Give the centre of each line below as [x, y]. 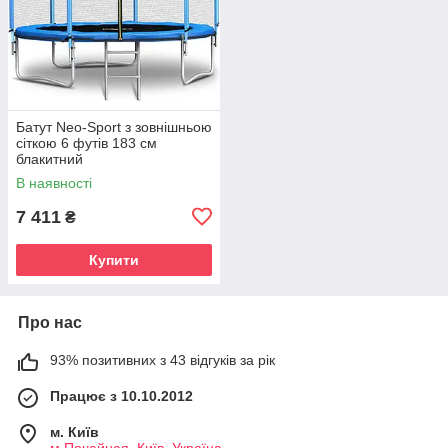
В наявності [54, 182]
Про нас [50, 322]
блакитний [49, 158]
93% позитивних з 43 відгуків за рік [162, 359]
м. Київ [74, 431]
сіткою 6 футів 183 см [86, 142]
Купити [114, 259]
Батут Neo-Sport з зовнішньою [114, 126]
